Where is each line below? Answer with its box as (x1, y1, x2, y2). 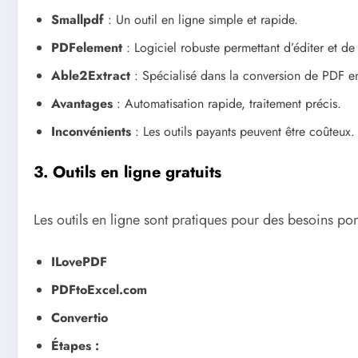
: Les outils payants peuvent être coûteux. (131, 122, 355, 141)
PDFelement (51, 38, 122, 58)
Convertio (51, 308, 108, 327)
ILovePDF (51, 252, 107, 271)
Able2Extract (51, 66, 130, 86)
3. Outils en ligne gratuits (34, 161, 221, 185)
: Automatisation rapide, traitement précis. (113, 94, 341, 113)
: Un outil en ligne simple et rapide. (104, 10, 298, 30)
